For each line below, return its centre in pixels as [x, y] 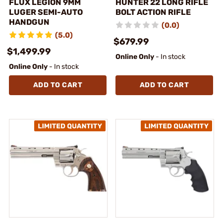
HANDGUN [29, 22]
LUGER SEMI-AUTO [46, 12]
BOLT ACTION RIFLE [153, 12]
